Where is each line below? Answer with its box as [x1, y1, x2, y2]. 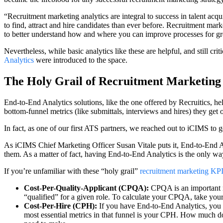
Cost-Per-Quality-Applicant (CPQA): [24, 183, 151, 192]
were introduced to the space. [34, 56, 127, 64]
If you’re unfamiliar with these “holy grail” [4, 166, 140, 175]
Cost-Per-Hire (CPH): [24, 201, 97, 210]
